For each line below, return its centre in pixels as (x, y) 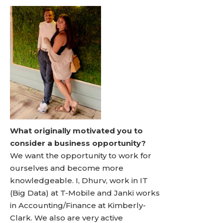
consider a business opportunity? (78, 143)
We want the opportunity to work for (81, 156)
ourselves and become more (67, 168)
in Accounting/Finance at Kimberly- (78, 205)
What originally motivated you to (76, 131)
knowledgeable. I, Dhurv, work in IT (79, 180)
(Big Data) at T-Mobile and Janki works (85, 193)
